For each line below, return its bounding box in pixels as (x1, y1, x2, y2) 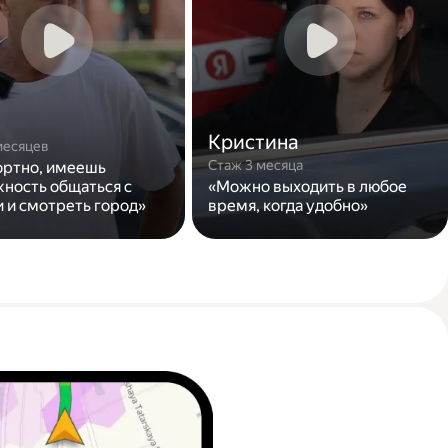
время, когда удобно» (208, 196, 368, 215)
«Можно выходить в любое (208, 177, 407, 196)
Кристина (208, 130, 299, 154)
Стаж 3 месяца (208, 157, 303, 173)
